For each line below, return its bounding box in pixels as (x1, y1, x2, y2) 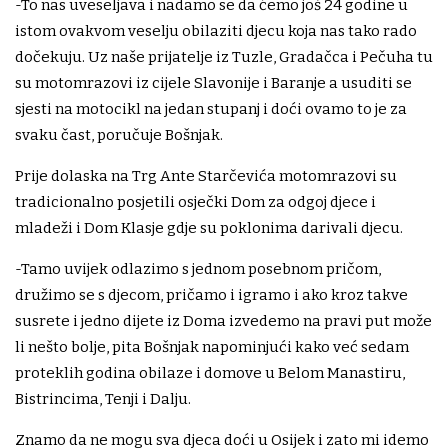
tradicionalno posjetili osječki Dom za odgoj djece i (15, 193, 376, 212)
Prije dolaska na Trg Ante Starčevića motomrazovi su (15, 167, 397, 186)
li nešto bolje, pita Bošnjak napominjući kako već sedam (15, 338, 409, 357)
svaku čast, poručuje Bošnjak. (15, 126, 223, 145)
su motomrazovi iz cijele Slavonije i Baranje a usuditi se (15, 74, 412, 93)
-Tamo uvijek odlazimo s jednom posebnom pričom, (15, 260, 381, 279)
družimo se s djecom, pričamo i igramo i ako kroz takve (15, 286, 408, 305)
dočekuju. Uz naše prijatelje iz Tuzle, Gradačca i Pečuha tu (15, 48, 433, 67)
